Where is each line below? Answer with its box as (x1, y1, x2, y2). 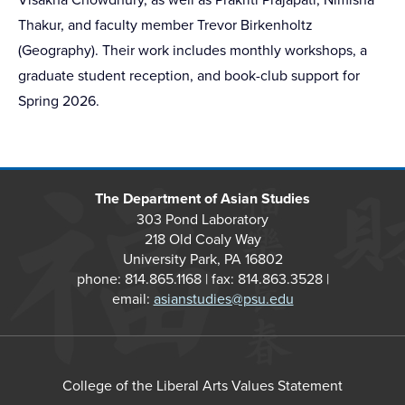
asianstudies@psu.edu (153, 287, 294, 308)
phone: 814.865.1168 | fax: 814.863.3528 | (76, 268, 329, 288)
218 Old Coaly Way (144, 228, 261, 249)
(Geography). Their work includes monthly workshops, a (18, 39, 367, 60)
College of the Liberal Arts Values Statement (62, 374, 343, 395)
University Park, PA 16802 (122, 248, 283, 268)
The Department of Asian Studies (95, 187, 310, 209)
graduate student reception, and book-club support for (18, 64, 360, 85)
